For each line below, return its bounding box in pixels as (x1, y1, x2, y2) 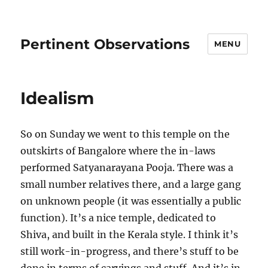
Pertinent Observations (20, 35, 190, 53)
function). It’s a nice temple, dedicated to (20, 212, 217, 224)
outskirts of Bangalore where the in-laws (20, 145, 216, 157)
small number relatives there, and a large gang (20, 178, 242, 190)
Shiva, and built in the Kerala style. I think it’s (20, 229, 239, 240)
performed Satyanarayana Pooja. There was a (20, 162, 234, 173)
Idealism (20, 88, 95, 108)
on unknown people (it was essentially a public (20, 195, 242, 207)
